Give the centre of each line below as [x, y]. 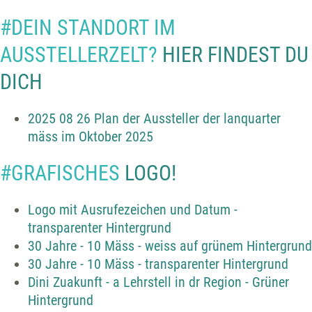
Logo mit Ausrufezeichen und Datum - [133, 210]
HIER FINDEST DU [233, 55]
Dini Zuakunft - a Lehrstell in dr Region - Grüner [158, 282]
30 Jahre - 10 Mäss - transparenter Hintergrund [158, 264]
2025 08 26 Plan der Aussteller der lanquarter [154, 119]
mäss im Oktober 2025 [91, 137]
